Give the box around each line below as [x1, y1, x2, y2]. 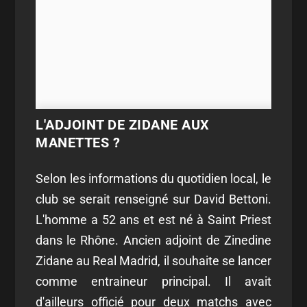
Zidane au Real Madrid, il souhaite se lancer [36, 254, 271, 268]
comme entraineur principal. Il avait [36, 274, 271, 288]
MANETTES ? [36, 134, 121, 151]
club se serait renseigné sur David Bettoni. [36, 192, 271, 206]
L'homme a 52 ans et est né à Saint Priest [36, 212, 271, 227]
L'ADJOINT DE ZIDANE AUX [36, 116, 210, 133]
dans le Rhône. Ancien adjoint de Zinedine [36, 233, 271, 247]
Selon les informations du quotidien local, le [36, 171, 271, 186]
